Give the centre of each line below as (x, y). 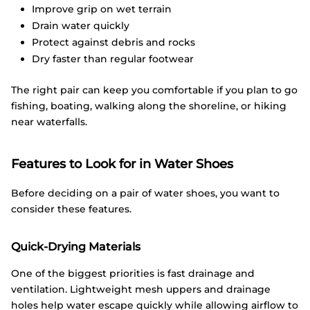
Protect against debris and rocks (113, 42)
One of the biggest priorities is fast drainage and (133, 273)
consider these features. (71, 209)
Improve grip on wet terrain (102, 9)
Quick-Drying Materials (76, 246)
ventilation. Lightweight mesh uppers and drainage (141, 289)
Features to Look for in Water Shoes (122, 164)
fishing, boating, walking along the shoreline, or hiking (149, 106)
